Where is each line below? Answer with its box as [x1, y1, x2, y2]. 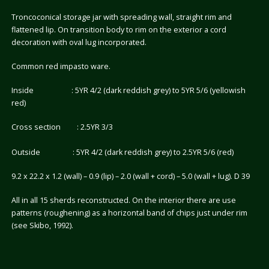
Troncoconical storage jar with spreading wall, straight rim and [11, 12, 232, 23]
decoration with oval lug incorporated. [11, 37, 147, 48]
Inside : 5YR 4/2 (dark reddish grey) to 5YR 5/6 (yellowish [11, 85, 246, 96]
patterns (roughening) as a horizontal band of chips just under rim [11, 207, 247, 218]
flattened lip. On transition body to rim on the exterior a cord [11, 25, 226, 35]
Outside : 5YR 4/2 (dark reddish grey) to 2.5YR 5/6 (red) [11, 147, 234, 158]
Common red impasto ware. [11, 61, 110, 72]
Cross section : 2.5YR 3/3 [11, 122, 113, 133]
